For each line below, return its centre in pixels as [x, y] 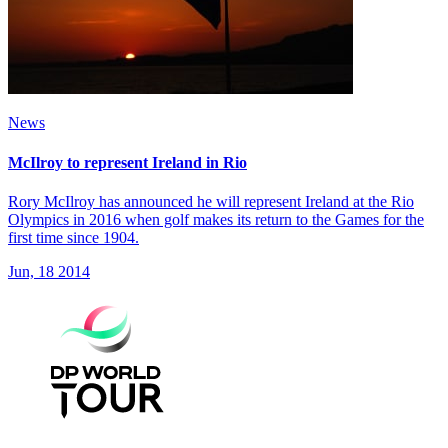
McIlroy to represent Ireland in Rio [127, 162]
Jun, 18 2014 [49, 271]
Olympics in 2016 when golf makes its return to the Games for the [216, 219]
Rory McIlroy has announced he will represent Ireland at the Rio [211, 201]
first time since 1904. [73, 237]
